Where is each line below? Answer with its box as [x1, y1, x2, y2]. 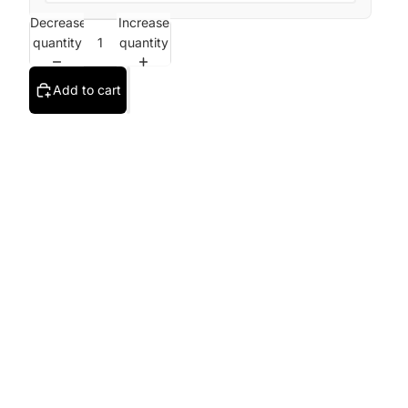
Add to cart [53, 82, 121, 98]
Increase [117, 14, 169, 30]
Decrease [30, 14, 87, 30]
